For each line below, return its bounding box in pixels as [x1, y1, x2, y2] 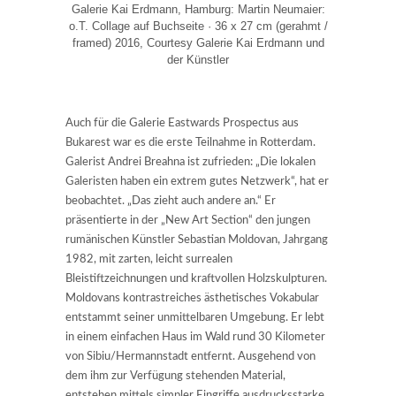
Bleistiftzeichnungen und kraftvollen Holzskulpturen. [65, 272, 327, 285]
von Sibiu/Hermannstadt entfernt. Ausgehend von [65, 350, 316, 362]
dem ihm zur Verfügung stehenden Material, [65, 369, 286, 382]
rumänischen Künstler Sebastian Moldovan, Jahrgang [65, 233, 328, 246]
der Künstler [167, 52, 229, 66]
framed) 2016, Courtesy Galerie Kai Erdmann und [72, 35, 324, 49]
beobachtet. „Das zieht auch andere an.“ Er [65, 194, 276, 207]
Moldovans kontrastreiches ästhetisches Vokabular [65, 292, 319, 304]
